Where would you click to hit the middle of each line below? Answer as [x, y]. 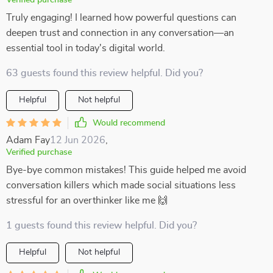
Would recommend [129, 123]
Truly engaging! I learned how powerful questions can [121, 18]
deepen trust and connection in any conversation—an [120, 33]
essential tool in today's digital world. [86, 48]
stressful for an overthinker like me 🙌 [87, 200]
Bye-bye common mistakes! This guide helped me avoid [126, 170]
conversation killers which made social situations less [121, 185]
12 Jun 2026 [78, 140]
